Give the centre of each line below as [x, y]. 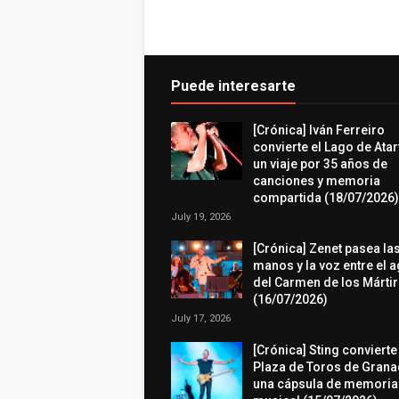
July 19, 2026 [201, 217]
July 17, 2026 [201, 318]
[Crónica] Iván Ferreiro [319, 130]
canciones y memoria [317, 181]
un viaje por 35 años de [320, 164]
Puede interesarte [233, 86]
